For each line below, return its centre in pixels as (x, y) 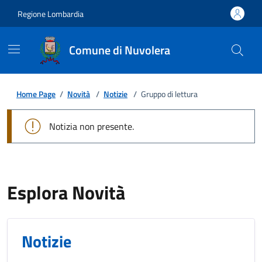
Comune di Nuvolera (120, 50)
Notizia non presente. (92, 126)
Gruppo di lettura (169, 94)
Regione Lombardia (51, 13)
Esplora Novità (66, 192)
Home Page (36, 94)
